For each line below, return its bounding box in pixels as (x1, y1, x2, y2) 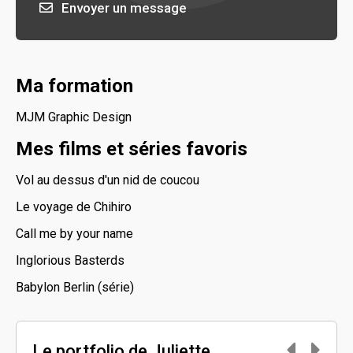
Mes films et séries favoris (16, 138, 247, 160)
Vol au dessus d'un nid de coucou (16, 173, 199, 188)
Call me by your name (16, 226, 133, 241)
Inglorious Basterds (16, 253, 124, 268)
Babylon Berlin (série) (16, 280, 134, 295)
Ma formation (16, 75, 133, 97)
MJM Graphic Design (16, 110, 132, 124)
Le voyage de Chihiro (16, 199, 132, 214)
